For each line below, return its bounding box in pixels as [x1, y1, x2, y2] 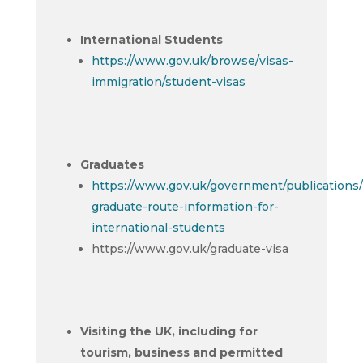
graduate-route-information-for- [91, 199, 279, 214]
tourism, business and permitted [79, 345, 283, 360]
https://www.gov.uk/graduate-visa [91, 241, 288, 256]
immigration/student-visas [91, 75, 246, 89]
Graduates [79, 157, 144, 172]
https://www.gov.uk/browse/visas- [91, 53, 293, 68]
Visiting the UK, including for [79, 324, 258, 339]
